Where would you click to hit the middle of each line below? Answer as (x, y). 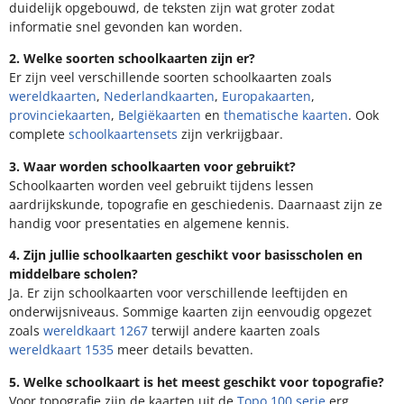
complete (39, 134)
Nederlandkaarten (159, 96)
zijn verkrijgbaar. (230, 134)
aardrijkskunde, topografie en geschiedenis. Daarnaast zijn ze (196, 204)
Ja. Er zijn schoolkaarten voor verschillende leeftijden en (179, 293)
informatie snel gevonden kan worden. (126, 27)
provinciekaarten (60, 115)
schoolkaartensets (123, 134)
